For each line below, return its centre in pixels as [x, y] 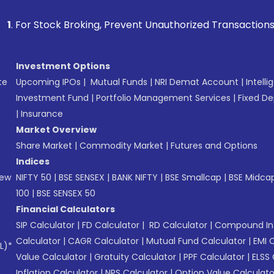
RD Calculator [177, 225]
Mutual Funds [119, 82]
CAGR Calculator [103, 241]
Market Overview [56, 130]
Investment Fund [52, 98]
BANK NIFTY [135, 177]
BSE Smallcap [193, 177]
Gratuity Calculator [135, 257]
